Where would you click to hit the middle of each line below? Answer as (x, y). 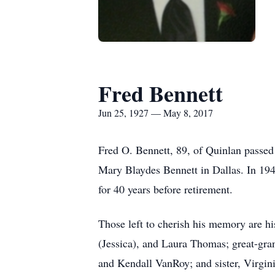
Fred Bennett (161, 93)
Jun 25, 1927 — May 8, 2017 (156, 113)
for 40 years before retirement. (165, 189)
